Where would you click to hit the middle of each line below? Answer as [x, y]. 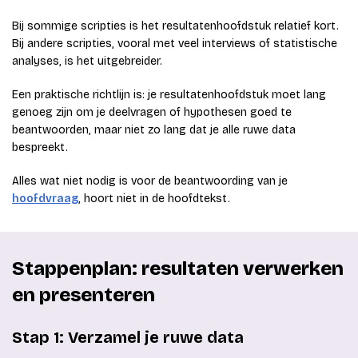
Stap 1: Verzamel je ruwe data [128, 338]
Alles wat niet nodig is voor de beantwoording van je [150, 181]
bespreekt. [40, 148]
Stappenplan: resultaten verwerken [178, 269]
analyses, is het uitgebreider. [87, 62]
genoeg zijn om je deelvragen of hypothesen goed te [152, 113]
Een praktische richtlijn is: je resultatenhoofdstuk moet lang [169, 95]
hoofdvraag [45, 199]
